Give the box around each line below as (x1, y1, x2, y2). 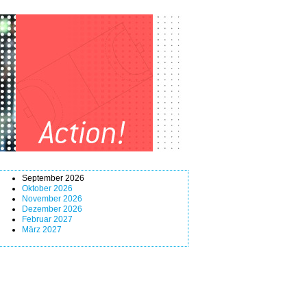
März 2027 (22, 225, 62, 234)
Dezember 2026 (22, 204, 82, 214)
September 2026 (22, 173, 84, 183)
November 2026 (22, 194, 82, 204)
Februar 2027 (22, 214, 73, 224)
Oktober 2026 (22, 184, 73, 193)
